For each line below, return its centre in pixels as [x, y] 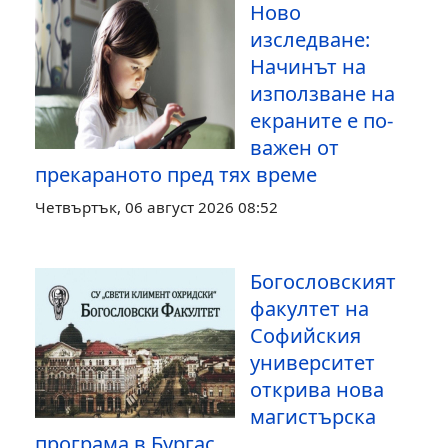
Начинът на [308, 66]
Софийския [305, 335]
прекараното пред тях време [176, 174]
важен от [294, 147]
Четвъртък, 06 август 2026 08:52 [156, 206]
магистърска [313, 416]
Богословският [323, 281]
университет [312, 362]
